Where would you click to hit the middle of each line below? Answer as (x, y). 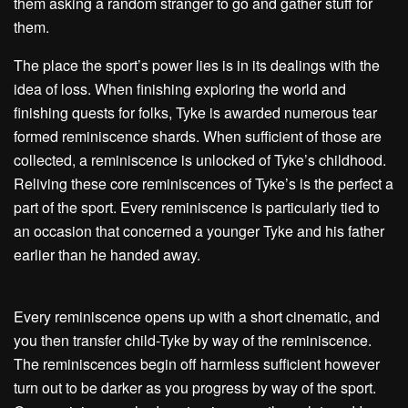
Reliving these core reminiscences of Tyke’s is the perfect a (204, 184)
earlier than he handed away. (109, 255)
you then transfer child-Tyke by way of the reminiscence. (193, 340)
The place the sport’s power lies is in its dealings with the (197, 65)
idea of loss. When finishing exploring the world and (180, 89)
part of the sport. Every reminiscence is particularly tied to (197, 207)
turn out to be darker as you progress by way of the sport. (195, 388)
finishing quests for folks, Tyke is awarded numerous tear (195, 112)
